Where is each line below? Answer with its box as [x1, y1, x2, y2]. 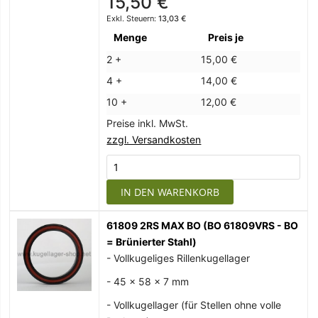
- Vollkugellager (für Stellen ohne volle [106, 299, 282, 312]
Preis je [208, 31, 244, 44]
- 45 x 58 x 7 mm [106, 275, 190, 288]
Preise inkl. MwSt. [106, 117, 189, 130]
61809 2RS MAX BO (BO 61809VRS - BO [106, 219, 299, 232]
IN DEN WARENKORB [121, 185, 220, 199]
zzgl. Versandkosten [106, 133, 202, 146]
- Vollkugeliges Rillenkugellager [106, 252, 251, 265]
